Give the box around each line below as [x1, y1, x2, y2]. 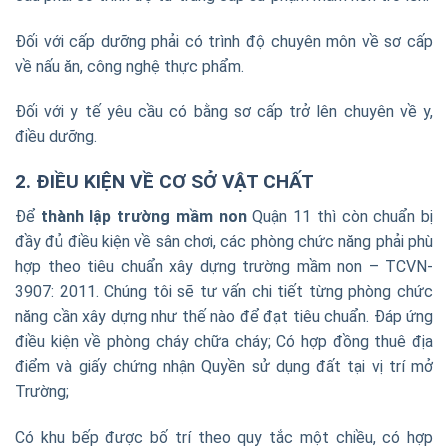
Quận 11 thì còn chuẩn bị [246, 206, 434, 226]
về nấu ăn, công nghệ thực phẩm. [15, 56, 244, 76]
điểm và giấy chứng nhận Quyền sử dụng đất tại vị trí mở [15, 356, 433, 376]
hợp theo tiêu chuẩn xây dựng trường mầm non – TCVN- [15, 256, 433, 276]
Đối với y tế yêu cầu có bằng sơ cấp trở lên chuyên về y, [15, 102, 433, 122]
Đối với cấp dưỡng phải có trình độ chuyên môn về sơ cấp [15, 31, 433, 51]
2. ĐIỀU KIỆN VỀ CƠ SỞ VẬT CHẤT [15, 170, 314, 194]
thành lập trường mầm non [40, 206, 247, 226]
